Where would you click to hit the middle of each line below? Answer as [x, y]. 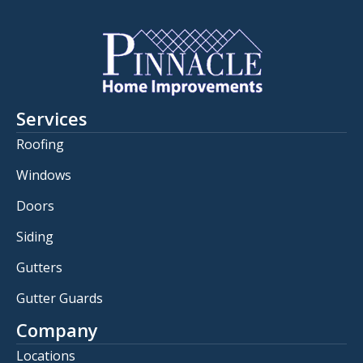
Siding [35, 236]
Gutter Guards [60, 298]
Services [52, 118]
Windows [44, 175]
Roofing [40, 144]
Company [57, 329]
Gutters [39, 267]
